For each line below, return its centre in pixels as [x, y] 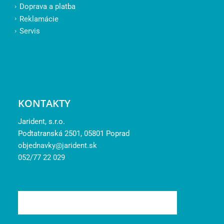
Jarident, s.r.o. [41, 121]
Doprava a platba [47, 7]
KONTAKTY [44, 103]
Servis [29, 31]
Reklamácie [39, 19]
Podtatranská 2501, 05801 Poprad [73, 133]
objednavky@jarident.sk [57, 145]
